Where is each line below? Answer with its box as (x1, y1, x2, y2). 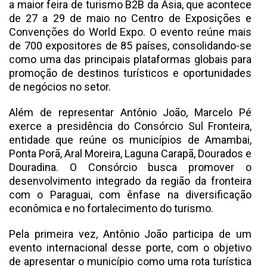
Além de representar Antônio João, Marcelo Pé (9, 106, 252, 119)
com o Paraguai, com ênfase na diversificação (9, 188, 252, 201)
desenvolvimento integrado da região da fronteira (9, 175, 252, 188)
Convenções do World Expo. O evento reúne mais (9, 26, 252, 39)
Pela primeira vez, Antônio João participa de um (9, 228, 252, 241)
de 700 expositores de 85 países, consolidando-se (9, 39, 252, 52)
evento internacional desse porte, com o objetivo (9, 241, 252, 254)
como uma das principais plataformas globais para (9, 53, 252, 66)
